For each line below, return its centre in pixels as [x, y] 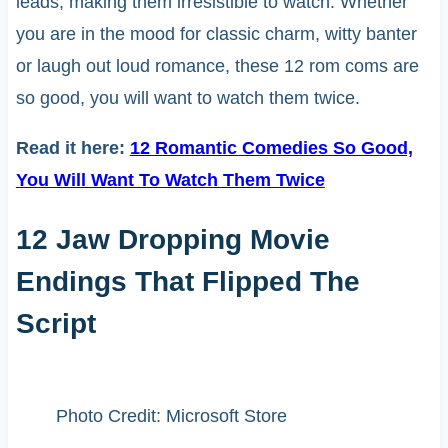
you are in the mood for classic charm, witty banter [216, 33]
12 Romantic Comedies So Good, [271, 147]
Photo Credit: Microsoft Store [171, 416]
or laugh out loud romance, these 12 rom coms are [217, 65]
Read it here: [72, 147]
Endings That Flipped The [187, 282]
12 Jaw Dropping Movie [172, 240]
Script [55, 324]
